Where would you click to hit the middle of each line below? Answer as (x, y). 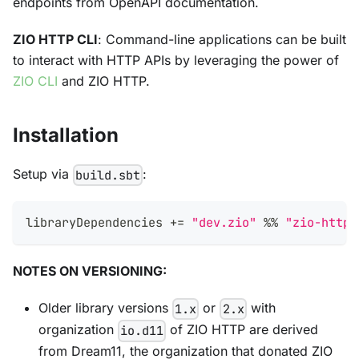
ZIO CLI (35, 81)
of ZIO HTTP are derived (242, 330)
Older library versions (105, 308)
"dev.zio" (224, 223)
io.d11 (142, 331)
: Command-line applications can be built (222, 39)
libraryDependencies (98, 223)
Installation (66, 135)
